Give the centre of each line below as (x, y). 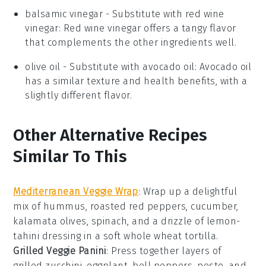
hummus (64, 206)
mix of (28, 206)
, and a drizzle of (167, 221)
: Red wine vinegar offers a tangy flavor (147, 28)
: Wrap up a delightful (188, 191)
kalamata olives (50, 221)
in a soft (102, 236)
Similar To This (70, 156)
